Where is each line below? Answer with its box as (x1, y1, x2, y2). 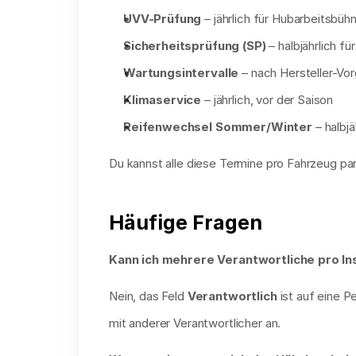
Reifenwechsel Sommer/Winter (123, 119, 312, 134)
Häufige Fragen (109, 211, 262, 234)
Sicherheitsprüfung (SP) (123, 38, 266, 53)
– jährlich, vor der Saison (201, 92, 334, 107)
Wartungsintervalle (123, 65, 239, 80)
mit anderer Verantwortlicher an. (109, 315, 281, 331)
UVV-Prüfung (123, 11, 202, 26)
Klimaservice (123, 92, 202, 107)
